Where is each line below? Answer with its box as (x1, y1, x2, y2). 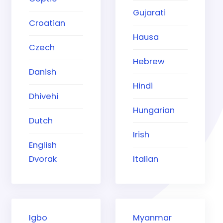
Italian (133, 153, 159, 165)
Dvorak (29, 153, 57, 165)
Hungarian (133, 105, 175, 116)
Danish (29, 66, 56, 78)
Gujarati (133, 7, 166, 19)
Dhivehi (29, 91, 58, 103)
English (29, 139, 57, 151)
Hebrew (133, 56, 165, 68)
